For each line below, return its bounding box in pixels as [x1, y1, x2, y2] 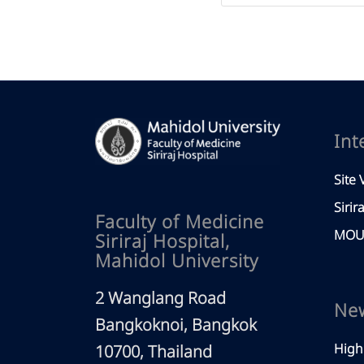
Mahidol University [95, 249, 259, 276]
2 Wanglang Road [95, 287, 227, 312]
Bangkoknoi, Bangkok [95, 314, 258, 339]
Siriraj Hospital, [95, 229, 231, 257]
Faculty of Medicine [95, 210, 265, 237]
